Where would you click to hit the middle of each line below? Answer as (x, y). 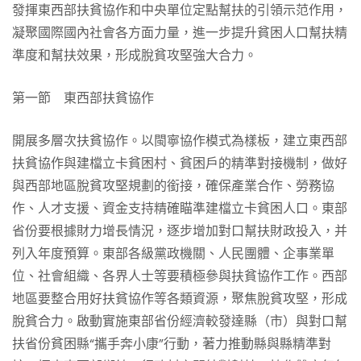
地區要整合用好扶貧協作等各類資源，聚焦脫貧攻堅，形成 (180, 299)
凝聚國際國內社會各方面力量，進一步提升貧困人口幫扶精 (180, 33)
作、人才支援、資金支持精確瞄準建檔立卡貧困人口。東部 (180, 208)
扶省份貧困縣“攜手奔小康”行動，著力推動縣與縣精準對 (172, 344)
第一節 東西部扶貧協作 (83, 98)
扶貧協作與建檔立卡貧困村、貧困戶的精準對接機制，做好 (180, 163)
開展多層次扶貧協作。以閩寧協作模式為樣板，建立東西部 (180, 141)
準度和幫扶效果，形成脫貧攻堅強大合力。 (135, 55)
